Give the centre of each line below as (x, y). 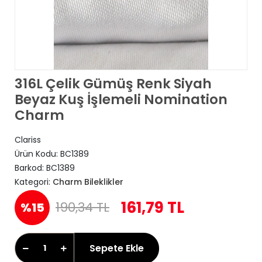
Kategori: (34, 182)
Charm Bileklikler (88, 182)
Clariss (28, 140)
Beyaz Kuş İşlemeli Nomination (121, 99)
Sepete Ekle (117, 248)
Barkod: (30, 168)
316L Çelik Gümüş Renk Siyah (113, 84)
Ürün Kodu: (37, 154)
